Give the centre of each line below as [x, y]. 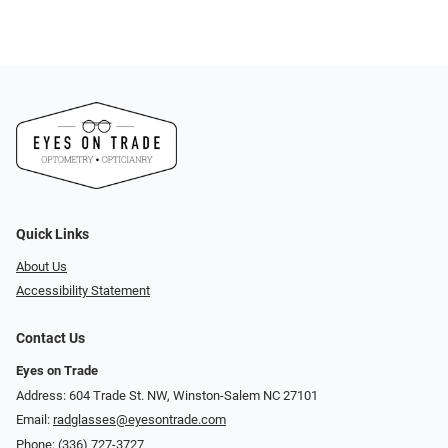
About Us [41, 266]
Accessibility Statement [83, 291]
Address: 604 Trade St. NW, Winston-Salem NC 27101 [167, 395]
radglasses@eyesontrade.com [139, 420]
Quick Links [52, 234]
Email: [34, 420]
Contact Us [50, 339]
